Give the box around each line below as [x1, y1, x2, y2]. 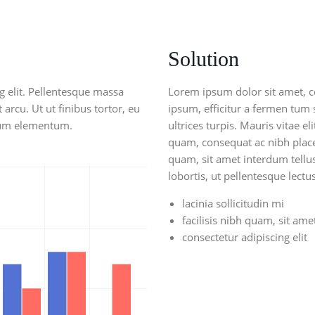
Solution [168, 47, 239, 70]
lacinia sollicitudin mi [182, 196, 284, 210]
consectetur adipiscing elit [182, 230, 307, 244]
